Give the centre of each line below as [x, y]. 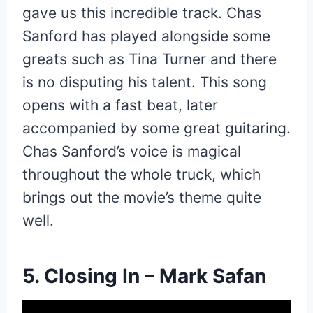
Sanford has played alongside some [146, 36]
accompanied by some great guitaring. [156, 128]
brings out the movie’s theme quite [142, 197]
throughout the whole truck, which [141, 174]
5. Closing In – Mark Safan [144, 276]
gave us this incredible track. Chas [142, 13]
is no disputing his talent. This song [145, 82]
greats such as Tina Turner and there [150, 59]
